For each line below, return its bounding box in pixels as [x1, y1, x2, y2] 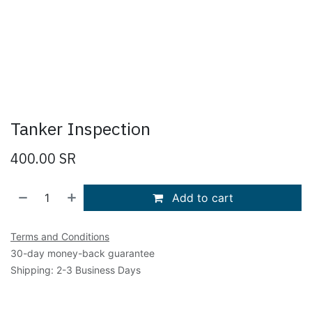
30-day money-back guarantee [10, 247, 155, 259]
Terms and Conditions [10, 230, 109, 242]
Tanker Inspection [10, 116, 150, 140]
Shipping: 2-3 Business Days [10, 263, 141, 276]
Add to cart [168, 190, 233, 205]
